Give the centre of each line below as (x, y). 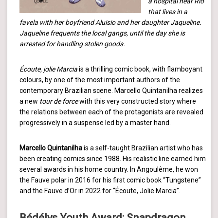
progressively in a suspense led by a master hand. (95, 122)
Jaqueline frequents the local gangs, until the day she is (102, 33)
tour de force (59, 101)
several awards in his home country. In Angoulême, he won (109, 169)
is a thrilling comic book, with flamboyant (140, 69)
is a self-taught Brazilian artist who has (143, 148)
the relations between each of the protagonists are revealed (111, 112)
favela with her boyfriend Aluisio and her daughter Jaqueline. (110, 22)
